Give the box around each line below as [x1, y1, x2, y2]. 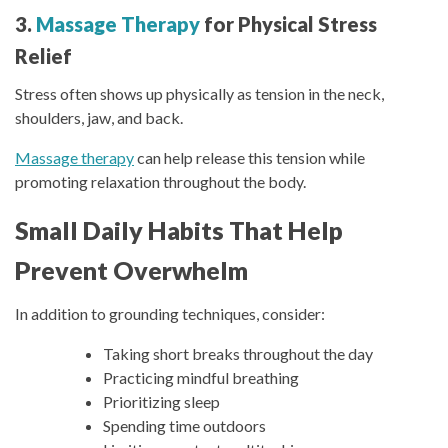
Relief [15, 43, 72, 68]
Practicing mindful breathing [103, 368, 299, 388]
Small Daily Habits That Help [15, 214, 343, 245]
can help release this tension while [134, 147, 365, 167]
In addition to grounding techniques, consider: [15, 304, 325, 324]
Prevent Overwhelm [15, 254, 248, 285]
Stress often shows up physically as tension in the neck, [15, 83, 384, 103]
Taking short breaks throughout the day [103, 344, 373, 364]
